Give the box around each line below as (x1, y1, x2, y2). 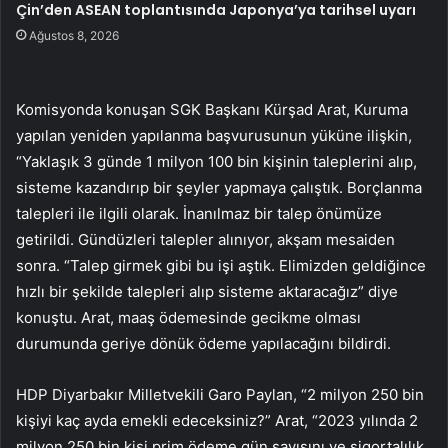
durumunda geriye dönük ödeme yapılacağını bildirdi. (16, 333, 391, 353)
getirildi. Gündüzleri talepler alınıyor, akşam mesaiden (16, 229, 395, 249)
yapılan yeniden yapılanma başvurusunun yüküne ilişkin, (16, 125, 412, 145)
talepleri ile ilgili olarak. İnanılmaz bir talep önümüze (16, 203, 382, 223)
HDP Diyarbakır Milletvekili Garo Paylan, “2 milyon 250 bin (16, 384, 424, 404)
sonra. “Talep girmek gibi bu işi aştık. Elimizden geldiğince (16, 255, 426, 275)
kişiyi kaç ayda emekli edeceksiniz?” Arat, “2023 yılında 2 (16, 410, 418, 430)
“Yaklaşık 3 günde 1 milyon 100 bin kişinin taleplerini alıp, (16, 151, 417, 171)
